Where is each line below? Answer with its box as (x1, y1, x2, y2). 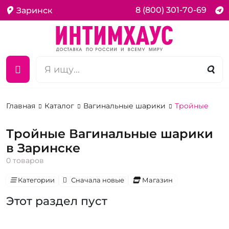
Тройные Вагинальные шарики (6, 126, 213, 142)
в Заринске (6, 141, 80, 156)
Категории (18, 176, 55, 185)
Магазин (142, 176, 173, 185)
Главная (6, 101, 37, 111)
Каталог (44, 101, 76, 111)
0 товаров (6, 156, 44, 166)
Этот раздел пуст (6, 194, 107, 208)
